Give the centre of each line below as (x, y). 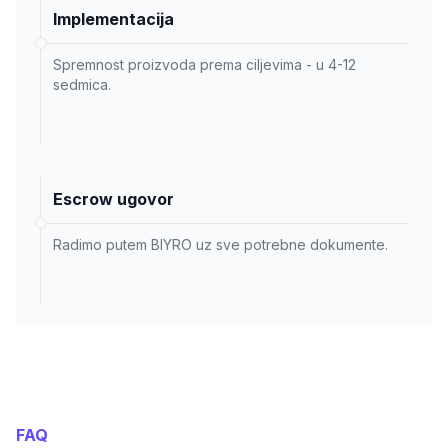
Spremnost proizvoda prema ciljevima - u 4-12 (204, 65)
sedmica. (82, 85)
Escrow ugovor (113, 199)
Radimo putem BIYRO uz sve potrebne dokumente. (220, 245)
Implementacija (113, 19)
